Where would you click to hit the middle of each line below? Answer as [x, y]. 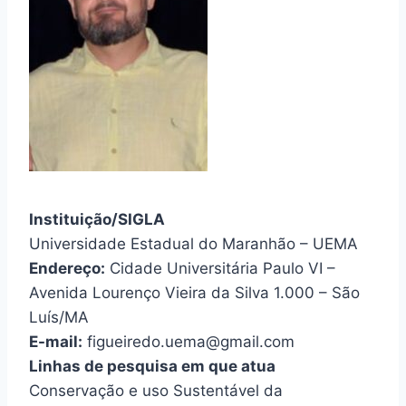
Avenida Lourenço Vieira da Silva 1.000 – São [194, 292]
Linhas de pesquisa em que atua [152, 366]
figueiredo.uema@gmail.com [188, 341]
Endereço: [67, 268]
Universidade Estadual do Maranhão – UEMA [193, 243]
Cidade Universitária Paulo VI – [220, 268]
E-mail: [56, 341]
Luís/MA [59, 317]
